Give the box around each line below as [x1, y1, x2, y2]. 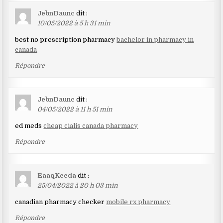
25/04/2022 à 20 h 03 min [37, 182, 118, 190]
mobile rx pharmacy [106, 198, 171, 206]
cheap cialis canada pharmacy [43, 122, 138, 130]
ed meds [15, 122, 44, 130]
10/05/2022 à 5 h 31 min [37, 19, 111, 27]
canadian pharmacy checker [15, 198, 107, 206]
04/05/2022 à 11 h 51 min [37, 106, 113, 113]
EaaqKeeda [37, 172, 77, 180]
